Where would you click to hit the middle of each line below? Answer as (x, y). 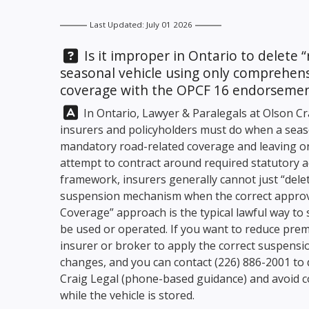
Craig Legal (89, 279)
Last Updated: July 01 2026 (141, 25)
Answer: (84, 111)
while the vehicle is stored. (129, 295)
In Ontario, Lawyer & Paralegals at (172, 113)
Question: (90, 55)
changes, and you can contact (137, 262)
